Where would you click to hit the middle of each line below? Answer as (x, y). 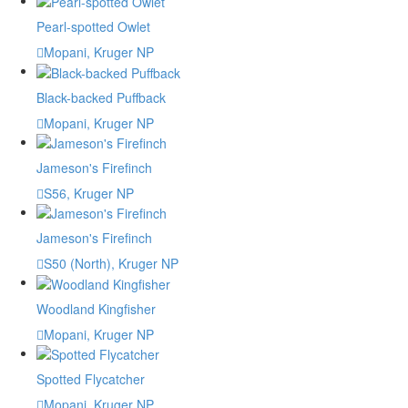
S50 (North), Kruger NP (111, 264)
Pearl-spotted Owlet (93, 27)
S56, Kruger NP (89, 193)
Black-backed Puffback (101, 97)
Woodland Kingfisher (96, 308)
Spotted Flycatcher (91, 378)
